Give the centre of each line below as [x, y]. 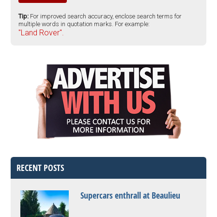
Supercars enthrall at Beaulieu [131, 195]
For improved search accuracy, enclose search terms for [106, 16]
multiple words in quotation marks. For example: [84, 24]
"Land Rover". [41, 33]
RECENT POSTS [40, 168]
